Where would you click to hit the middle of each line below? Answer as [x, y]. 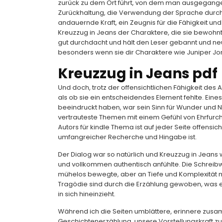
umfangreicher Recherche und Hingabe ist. [127, 137]
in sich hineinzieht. [87, 194]
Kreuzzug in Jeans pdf [138, 74]
